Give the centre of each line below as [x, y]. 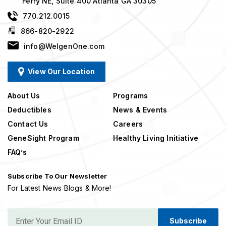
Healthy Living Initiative [156, 138]
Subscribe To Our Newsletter [58, 176]
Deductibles [30, 110]
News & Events [140, 110]
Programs [131, 96]
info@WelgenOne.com [64, 46]
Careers [128, 124]
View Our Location [61, 72]
